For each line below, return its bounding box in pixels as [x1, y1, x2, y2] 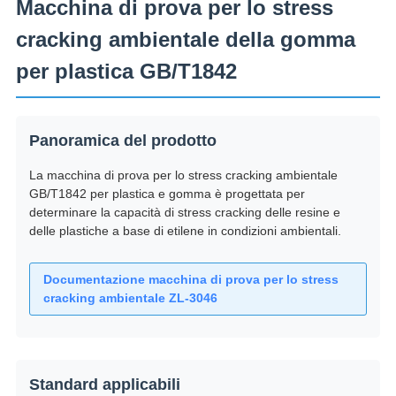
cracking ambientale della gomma [15, 27, 355, 52]
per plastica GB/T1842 [15, 59, 237, 84]
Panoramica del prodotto [28, 132, 217, 150]
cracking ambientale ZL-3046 [42, 291, 217, 306]
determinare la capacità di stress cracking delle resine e [28, 205, 340, 220]
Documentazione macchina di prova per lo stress [42, 272, 339, 287]
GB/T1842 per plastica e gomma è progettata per [28, 187, 305, 202]
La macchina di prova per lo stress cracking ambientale [28, 168, 338, 183]
